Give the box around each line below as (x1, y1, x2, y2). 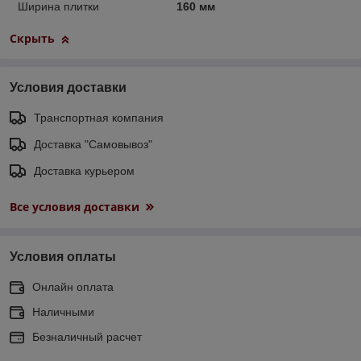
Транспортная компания (34, 110, 164, 124)
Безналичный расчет (32, 330, 142, 343)
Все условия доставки (10, 198, 139, 214)
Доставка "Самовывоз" (34, 137, 152, 151)
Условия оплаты (10, 249, 116, 263)
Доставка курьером (34, 164, 135, 177)
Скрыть (10, 30, 55, 46)
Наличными (32, 305, 94, 318)
